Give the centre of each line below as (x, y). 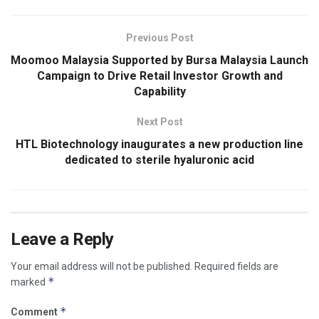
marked (29, 282)
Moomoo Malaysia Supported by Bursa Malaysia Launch (159, 60)
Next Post (159, 121)
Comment (35, 312)
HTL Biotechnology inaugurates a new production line (159, 144)
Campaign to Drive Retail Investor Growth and (159, 75)
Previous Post (159, 37)
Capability (159, 91)
